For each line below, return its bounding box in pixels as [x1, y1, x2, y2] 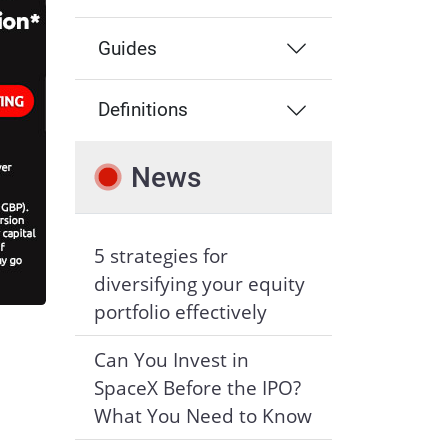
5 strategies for [93, 243, 228, 269]
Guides [98, 37, 158, 60]
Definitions [98, 99, 189, 122]
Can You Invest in [93, 346, 249, 372]
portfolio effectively [93, 299, 267, 325]
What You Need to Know [93, 402, 312, 428]
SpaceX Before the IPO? [93, 374, 301, 400]
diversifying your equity [93, 271, 305, 297]
